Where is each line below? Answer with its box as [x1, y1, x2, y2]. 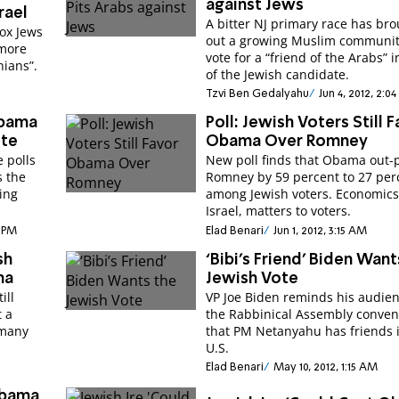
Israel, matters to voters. [206, 202, 352, 220]
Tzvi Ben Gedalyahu [206, 88, 310, 101]
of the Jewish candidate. [206, 65, 350, 83]
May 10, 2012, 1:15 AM [273, 361, 378, 373]
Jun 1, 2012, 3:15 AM [273, 224, 367, 237]
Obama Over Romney [206, 134, 369, 151]
